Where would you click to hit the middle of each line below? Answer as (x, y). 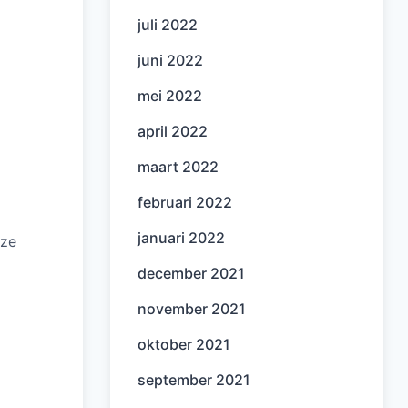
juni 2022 (170, 60)
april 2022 (173, 131)
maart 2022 (178, 167)
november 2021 (192, 309)
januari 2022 (181, 238)
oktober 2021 (184, 344)
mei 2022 (170, 96)
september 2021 (194, 380)
